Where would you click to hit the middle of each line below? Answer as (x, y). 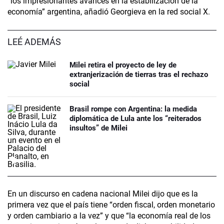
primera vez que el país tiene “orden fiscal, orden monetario (111, 205)
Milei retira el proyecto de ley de (123, 65)
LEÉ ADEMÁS (34, 42)
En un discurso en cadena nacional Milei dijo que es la (103, 194)
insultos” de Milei (98, 128)
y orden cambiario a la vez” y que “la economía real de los (109, 216)
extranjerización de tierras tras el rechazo (139, 75)
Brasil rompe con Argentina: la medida (133, 109)
